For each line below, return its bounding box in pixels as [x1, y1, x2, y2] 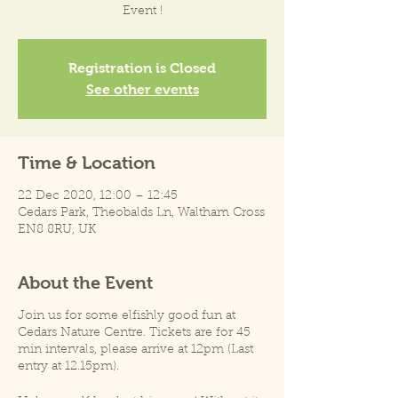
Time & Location [18, 152, 155, 172]
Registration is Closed [68, 60, 216, 76]
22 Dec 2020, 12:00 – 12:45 [18, 189, 178, 203]
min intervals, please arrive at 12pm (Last [18, 343, 253, 356]
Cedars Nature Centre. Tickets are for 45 [18, 326, 251, 339]
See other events [85, 81, 199, 97]
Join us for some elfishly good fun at [18, 309, 235, 322]
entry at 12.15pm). [18, 360, 119, 373]
